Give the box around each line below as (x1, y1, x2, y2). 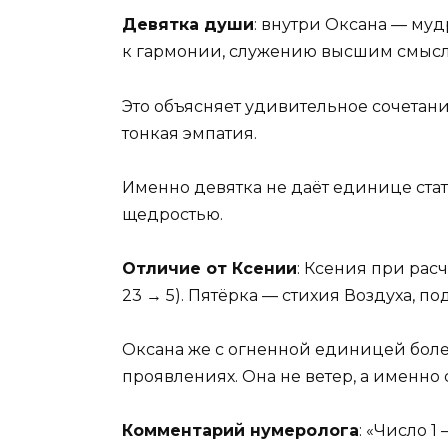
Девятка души (122, 15, 254, 35)
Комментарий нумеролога (122, 421, 359, 441)
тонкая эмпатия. (122, 123, 257, 143)
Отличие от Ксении (122, 258, 297, 278)
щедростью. (122, 204, 223, 224)
